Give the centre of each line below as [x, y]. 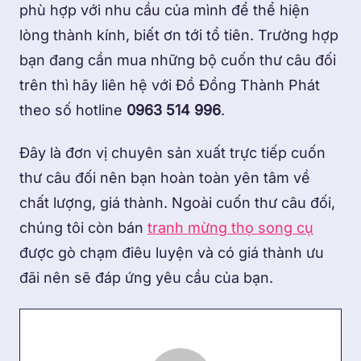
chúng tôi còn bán [83, 228]
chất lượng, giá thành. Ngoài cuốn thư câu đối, [177, 203]
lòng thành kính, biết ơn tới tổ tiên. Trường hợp [179, 35]
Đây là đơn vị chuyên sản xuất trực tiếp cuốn [172, 153]
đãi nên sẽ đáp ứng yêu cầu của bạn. [148, 278]
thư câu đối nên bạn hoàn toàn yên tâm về [165, 178]
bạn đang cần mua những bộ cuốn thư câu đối [178, 60]
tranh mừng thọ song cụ [230, 228]
